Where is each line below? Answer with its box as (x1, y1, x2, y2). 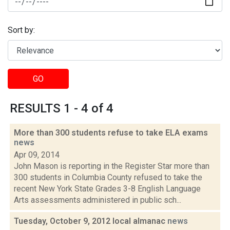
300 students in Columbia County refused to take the (14, 172, 202, 182)
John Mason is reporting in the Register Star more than (14, 161, 209, 171)
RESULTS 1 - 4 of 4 (10, 101, 113, 116)
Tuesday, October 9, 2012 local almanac (14, 216, 167, 226)
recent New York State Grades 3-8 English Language (14, 184, 201, 194)
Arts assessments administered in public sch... (14, 195, 181, 205)
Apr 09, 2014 (14, 150, 60, 160)
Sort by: (8, 25, 35, 35)
